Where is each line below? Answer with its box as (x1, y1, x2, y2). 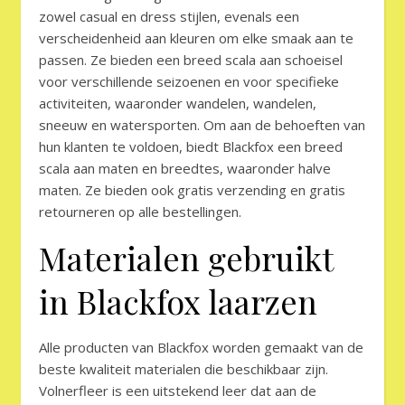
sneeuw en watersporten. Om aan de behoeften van (39, 116, 365, 135)
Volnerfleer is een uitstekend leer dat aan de (39, 381, 316, 400)
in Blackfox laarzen (39, 279, 317, 324)
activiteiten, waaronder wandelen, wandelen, (39, 94, 316, 113)
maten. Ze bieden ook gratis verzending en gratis (39, 181, 345, 200)
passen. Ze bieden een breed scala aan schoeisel (39, 51, 343, 70)
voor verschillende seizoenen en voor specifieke (39, 72, 339, 91)
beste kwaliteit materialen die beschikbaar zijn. (39, 360, 328, 379)
